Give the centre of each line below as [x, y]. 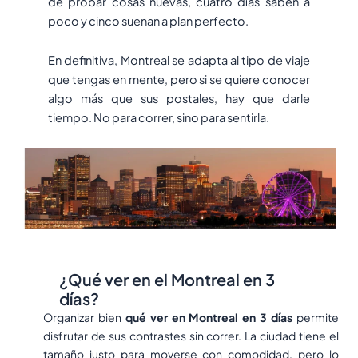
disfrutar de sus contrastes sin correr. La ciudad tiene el [191, 336]
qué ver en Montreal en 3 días [209, 318]
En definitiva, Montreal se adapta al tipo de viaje [179, 60]
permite [316, 318]
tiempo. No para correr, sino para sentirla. [159, 118]
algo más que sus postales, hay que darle [179, 99]
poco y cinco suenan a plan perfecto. [148, 20]
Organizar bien [84, 318]
